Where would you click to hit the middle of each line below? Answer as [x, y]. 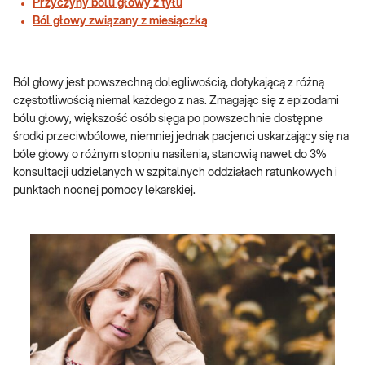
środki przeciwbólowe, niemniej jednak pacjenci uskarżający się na [181, 137]
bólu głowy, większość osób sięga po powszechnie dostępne [168, 119]
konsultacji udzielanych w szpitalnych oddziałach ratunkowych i [175, 173]
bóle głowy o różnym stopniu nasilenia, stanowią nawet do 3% [169, 155]
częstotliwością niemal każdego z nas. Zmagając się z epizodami [176, 101]
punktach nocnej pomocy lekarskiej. [104, 191]
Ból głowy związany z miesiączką [120, 21]
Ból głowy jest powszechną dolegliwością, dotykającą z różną [169, 83]
